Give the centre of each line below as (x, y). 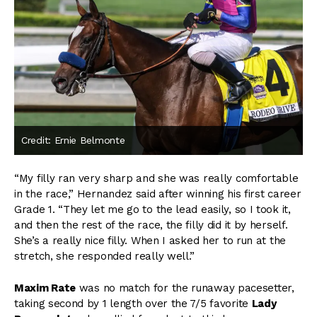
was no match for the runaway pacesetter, (185, 288)
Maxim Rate (45, 288)
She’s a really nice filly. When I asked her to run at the (150, 241)
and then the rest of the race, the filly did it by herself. (151, 225)
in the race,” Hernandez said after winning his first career (158, 194)
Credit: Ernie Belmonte (73, 140)
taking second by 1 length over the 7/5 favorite (133, 303)
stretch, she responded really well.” (105, 257)
